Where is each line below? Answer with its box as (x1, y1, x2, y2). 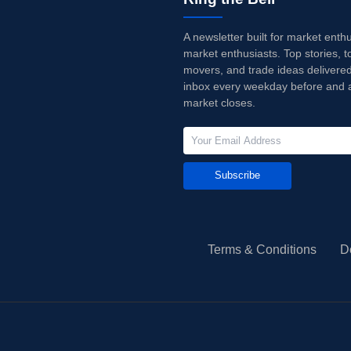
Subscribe (214, 169, 260, 182)
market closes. (183, 96, 255, 109)
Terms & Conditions (207, 242, 317, 256)
